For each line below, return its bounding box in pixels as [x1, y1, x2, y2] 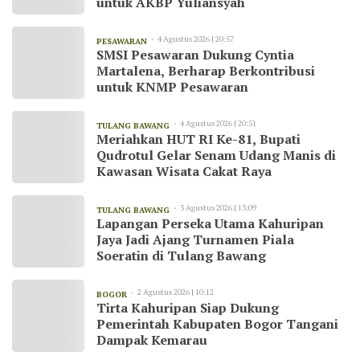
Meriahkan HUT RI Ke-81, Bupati [96, 129, 301, 148]
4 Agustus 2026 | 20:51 [180, 117, 256, 129]
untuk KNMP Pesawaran [96, 77, 248, 96]
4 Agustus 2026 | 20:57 [157, 33, 234, 44]
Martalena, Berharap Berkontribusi [96, 61, 315, 80]
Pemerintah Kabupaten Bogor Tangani [96, 314, 338, 333]
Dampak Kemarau [96, 330, 207, 349]
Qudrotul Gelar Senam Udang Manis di [96, 145, 336, 164]
